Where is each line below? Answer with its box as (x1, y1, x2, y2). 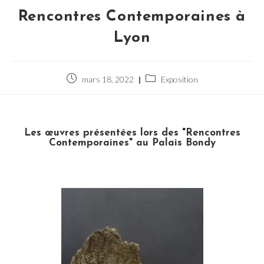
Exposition (160, 74, 198, 85)
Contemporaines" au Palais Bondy (48, 137, 216, 148)
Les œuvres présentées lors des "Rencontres (24, 127, 240, 138)
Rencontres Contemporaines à (18, 9, 246, 25)
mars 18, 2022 (81, 74, 134, 85)
